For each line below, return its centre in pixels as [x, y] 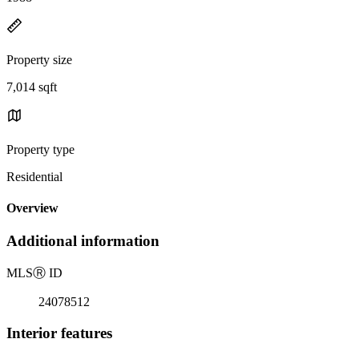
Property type [40, 149]
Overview [32, 208]
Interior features [59, 333]
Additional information [83, 241]
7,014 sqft [32, 87]
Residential [34, 176]
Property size [39, 59]
